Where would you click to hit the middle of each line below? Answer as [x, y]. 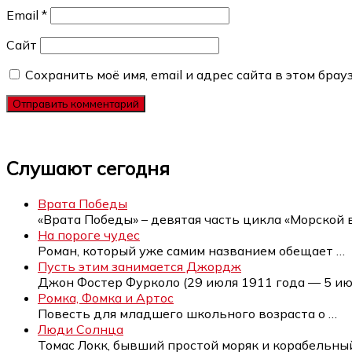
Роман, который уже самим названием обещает [187, 250]
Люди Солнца [81, 329]
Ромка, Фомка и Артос [106, 297]
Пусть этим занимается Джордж [139, 266]
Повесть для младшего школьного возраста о [183, 313]
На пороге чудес [89, 235]
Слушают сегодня [88, 168]
